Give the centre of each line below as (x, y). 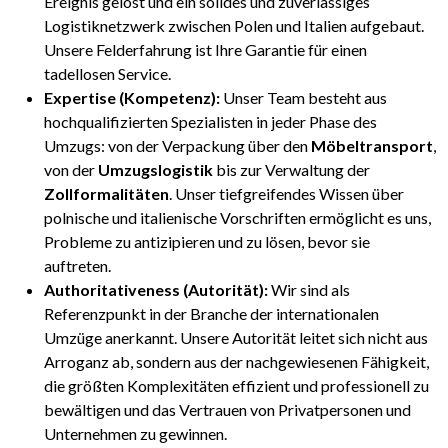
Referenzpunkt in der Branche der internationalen (211, 314)
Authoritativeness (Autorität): (156, 290)
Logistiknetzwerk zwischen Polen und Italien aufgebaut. (234, 26)
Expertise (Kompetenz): (132, 98)
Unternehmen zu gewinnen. (135, 434)
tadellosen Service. (107, 74)
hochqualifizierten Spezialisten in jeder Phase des (210, 122)
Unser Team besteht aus (303, 98)
